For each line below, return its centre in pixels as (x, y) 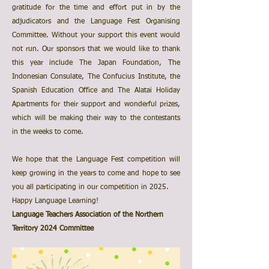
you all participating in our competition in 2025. (90, 187)
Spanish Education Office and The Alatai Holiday (96, 91)
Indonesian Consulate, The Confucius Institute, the (96, 77)
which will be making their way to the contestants (96, 118)
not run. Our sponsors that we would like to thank (96, 49)
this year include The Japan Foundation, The (96, 63)
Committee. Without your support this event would (96, 35)
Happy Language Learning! (55, 201)
